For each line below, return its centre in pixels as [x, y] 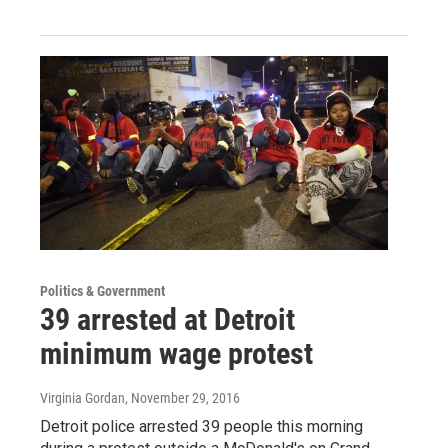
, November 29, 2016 [182, 397]
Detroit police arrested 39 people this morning [201, 426]
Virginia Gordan [82, 397]
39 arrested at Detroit [167, 319]
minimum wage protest [176, 353]
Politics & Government [102, 290]
